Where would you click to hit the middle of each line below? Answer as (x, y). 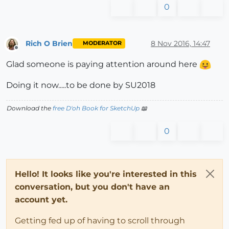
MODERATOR (102, 43)
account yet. (41, 199)
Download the (30, 108)
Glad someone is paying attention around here (103, 64)
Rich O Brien (49, 43)
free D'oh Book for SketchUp (96, 108)
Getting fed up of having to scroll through (100, 220)
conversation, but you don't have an (92, 187)
